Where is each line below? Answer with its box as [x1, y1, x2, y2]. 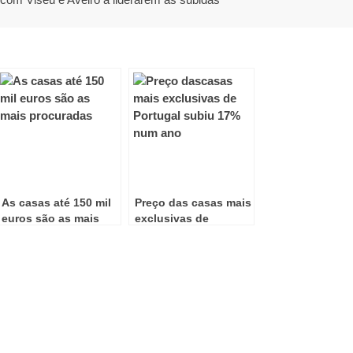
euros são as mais [2, 212, 99, 225]
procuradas [2, 228, 63, 240]
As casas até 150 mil [2, 196, 111, 209]
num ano [135, 243, 182, 256]
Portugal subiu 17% [135, 228, 240, 240]
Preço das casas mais [135, 196, 251, 209]
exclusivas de [135, 212, 209, 225]
